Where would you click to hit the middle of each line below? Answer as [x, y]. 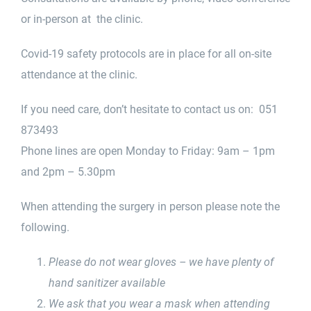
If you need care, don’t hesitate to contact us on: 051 [149, 109]
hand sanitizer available [107, 283]
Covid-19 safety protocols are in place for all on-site [146, 53]
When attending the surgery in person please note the [150, 206]
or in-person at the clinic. [82, 19]
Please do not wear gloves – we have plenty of [161, 262]
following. [45, 227]
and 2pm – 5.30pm [68, 171]
